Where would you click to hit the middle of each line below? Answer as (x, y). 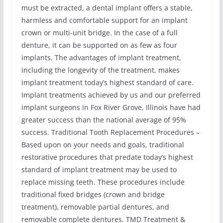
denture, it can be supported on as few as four (99, 45)
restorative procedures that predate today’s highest (107, 157)
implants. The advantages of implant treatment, (101, 57)
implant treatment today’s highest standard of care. (107, 82)
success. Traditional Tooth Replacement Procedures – (110, 132)
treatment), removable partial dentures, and (95, 207)
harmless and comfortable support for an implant (104, 20)
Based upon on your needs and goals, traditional (103, 144)
